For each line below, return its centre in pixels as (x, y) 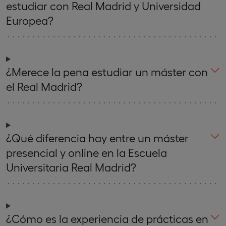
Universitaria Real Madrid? (71, 167)
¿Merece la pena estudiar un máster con (107, 71)
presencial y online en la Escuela (87, 152)
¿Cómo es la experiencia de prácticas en (107, 218)
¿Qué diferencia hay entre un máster (97, 137)
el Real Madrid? (44, 86)
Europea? (30, 20)
